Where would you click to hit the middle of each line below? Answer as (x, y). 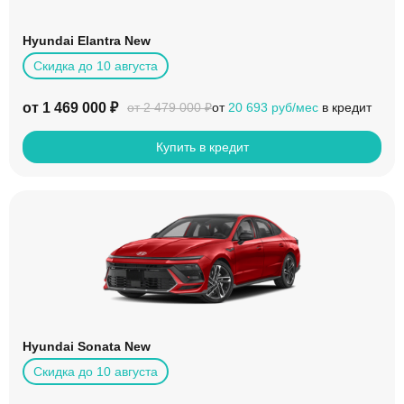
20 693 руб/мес (273, 107)
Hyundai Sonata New (87, 346)
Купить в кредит (202, 147)
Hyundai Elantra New (87, 40)
